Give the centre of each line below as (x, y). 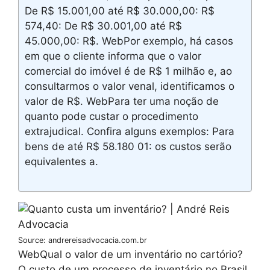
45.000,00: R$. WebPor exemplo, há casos (129, 41)
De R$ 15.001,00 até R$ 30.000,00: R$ (120, 11)
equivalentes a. (61, 162)
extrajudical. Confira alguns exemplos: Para (130, 131)
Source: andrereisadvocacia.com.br (83, 240)
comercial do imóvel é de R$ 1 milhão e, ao (128, 71)
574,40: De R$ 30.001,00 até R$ (103, 26)
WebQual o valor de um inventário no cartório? (130, 254)
